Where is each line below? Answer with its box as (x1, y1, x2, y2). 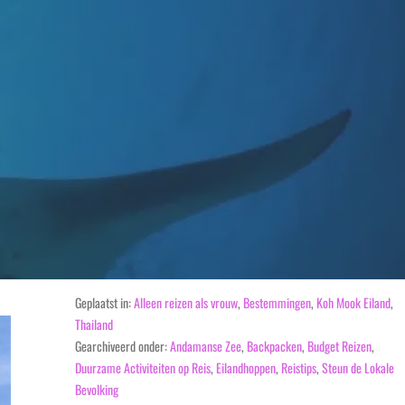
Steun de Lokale (322, 358, 395, 377)
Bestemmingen (243, 293, 312, 312)
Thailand (75, 315, 114, 334)
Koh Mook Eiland (316, 293, 391, 312)
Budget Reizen (307, 336, 372, 355)
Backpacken (247, 336, 303, 355)
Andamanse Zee (170, 336, 242, 355)
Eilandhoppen (216, 358, 277, 377)
